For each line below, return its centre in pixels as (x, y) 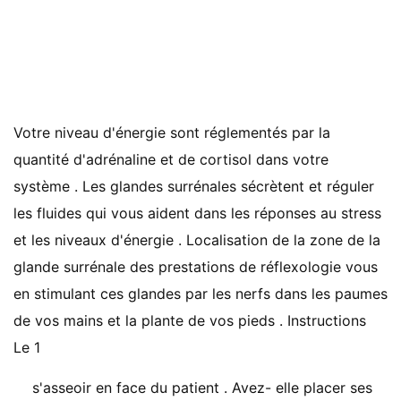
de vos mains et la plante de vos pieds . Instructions (190, 320)
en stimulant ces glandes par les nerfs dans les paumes (200, 294)
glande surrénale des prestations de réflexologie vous (196, 267)
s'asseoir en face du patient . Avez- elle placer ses (202, 388)
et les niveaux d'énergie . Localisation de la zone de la (197, 240)
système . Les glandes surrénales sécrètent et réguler (194, 186)
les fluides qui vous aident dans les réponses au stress (197, 213)
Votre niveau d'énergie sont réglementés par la (172, 132)
